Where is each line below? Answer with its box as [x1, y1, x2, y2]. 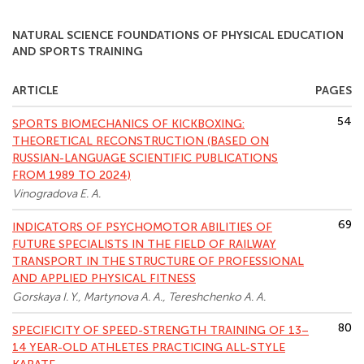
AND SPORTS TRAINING [12, 45, 143, 58]
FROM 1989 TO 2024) [12, 168, 131, 182]
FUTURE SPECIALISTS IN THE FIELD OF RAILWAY [12, 237, 276, 251]
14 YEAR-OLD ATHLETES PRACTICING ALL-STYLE [12, 340, 285, 354]
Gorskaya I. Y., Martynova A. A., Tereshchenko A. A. [12, 290, 266, 304]
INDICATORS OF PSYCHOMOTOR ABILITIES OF [12, 220, 272, 234]
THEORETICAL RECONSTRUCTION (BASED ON [12, 134, 269, 148]
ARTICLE [12, 84, 58, 97]
